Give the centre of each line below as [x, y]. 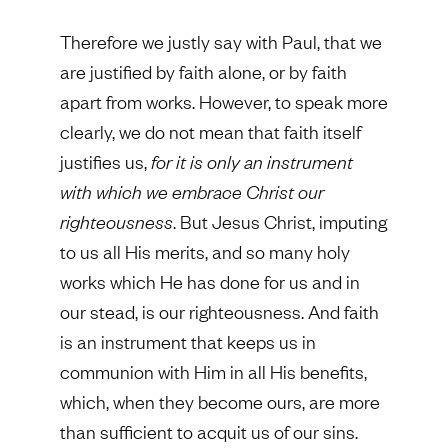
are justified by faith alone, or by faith [203, 72]
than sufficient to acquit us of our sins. [209, 432]
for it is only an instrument [252, 162]
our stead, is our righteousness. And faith [219, 312]
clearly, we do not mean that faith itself [210, 132]
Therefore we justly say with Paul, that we [221, 42]
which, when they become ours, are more [220, 402]
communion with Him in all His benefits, [213, 372]
